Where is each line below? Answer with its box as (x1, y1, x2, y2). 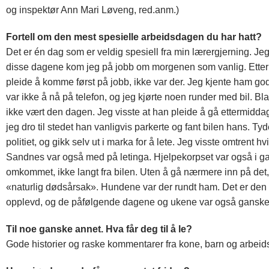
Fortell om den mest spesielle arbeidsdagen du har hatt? (6, 32, 262, 43)
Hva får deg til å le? (106, 224, 192, 235)
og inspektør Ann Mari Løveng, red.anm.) (6, 5, 179, 16)
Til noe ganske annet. (6, 224, 106, 235)
